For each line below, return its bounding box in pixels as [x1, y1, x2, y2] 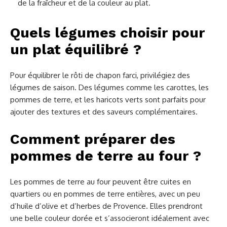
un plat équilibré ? [10, 41, 141, 58]
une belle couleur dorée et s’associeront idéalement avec [10, 213, 209, 223]
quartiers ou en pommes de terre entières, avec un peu [10, 189, 200, 199]
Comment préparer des [10, 131, 175, 148]
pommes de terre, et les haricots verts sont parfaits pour [10, 95, 206, 105]
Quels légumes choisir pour [10, 24, 205, 42]
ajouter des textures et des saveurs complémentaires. [10, 107, 198, 117]
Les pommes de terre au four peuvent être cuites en [10, 177, 191, 187]
